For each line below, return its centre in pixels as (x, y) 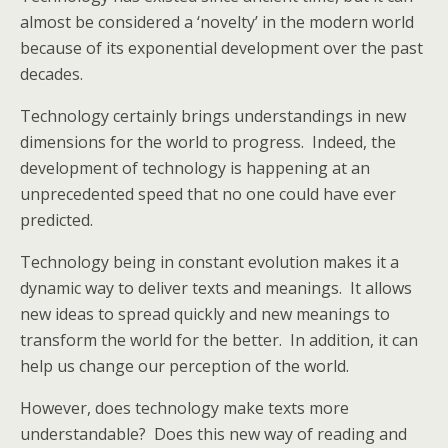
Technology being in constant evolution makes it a (209, 262)
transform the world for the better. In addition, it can (219, 340)
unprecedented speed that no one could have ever (208, 194)
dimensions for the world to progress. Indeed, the (208, 142)
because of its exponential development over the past (221, 48)
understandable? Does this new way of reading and (213, 434)
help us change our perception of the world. (184, 366)
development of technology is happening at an (195, 168)
